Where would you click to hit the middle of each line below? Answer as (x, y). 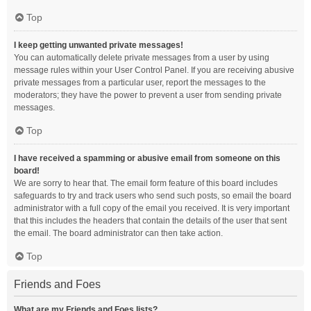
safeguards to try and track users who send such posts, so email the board (153, 196)
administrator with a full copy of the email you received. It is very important (152, 208)
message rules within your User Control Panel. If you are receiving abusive (154, 70)
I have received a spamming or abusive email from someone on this (147, 158)
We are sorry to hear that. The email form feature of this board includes (146, 183)
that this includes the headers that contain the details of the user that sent (150, 221)
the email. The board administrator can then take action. (118, 233)
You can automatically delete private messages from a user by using (142, 58)
